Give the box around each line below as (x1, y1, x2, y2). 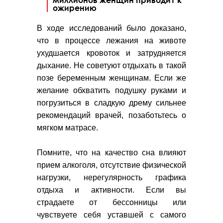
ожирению (53, 3, 97, 13)
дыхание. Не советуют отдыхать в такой (37, 61, 186, 70)
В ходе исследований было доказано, (37, 24, 186, 33)
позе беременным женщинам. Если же (37, 74, 186, 83)
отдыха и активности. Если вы (37, 186, 186, 195)
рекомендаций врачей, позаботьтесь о (37, 111, 186, 120)
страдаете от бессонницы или (37, 198, 186, 207)
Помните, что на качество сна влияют (37, 148, 186, 157)
